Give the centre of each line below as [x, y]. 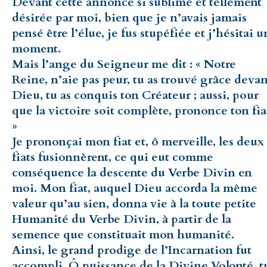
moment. [36, 48]
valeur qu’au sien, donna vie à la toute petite [134, 203]
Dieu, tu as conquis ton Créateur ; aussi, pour [135, 95]
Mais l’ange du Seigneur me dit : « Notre [124, 64]
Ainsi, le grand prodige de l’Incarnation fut [132, 250]
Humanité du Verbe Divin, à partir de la [122, 219]
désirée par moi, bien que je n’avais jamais [129, 17]
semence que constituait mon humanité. [123, 234]
